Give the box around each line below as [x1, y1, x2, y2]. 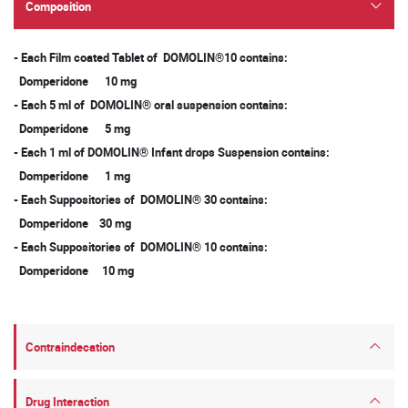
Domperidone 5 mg [14, 120, 130, 137]
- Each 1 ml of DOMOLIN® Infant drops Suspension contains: [14, 144, 330, 160]
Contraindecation [25, 339, 115, 355]
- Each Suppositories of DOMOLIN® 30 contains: [14, 191, 268, 208]
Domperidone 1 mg [14, 168, 130, 184]
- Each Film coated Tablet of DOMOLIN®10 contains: [14, 49, 288, 66]
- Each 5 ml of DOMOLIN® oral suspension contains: [14, 97, 288, 113]
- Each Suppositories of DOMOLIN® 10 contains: [14, 239, 268, 255]
